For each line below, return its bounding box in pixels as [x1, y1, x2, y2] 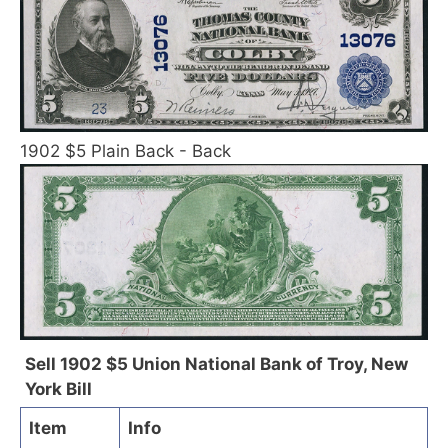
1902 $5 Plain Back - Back [20, 140, 231, 161]
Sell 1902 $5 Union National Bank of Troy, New [25, 353, 408, 374]
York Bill [25, 378, 92, 399]
